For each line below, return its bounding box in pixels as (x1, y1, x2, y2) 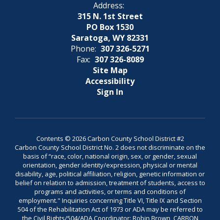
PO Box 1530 (86, 22, 134, 32)
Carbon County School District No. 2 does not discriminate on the (15, 143, 205, 152)
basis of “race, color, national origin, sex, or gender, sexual (23, 152, 197, 161)
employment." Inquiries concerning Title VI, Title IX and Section (18, 196, 202, 205)
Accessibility (85, 76, 135, 86)
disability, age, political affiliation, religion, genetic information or (15, 169, 205, 178)
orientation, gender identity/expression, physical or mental (23, 161, 197, 169)
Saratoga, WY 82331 (71, 32, 149, 43)
